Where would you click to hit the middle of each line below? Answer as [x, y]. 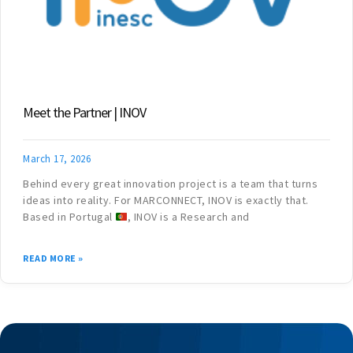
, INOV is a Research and [188, 217]
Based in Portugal [69, 217]
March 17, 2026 [57, 159]
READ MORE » [53, 258]
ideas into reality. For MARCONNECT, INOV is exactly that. [167, 201]
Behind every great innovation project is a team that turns [170, 184]
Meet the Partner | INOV [85, 113]
